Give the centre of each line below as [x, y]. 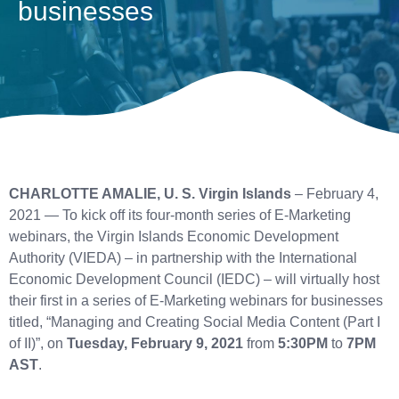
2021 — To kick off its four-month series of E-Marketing [180, 215]
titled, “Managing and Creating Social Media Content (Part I [195, 322]
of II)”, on [38, 343]
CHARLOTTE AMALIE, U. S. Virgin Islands [150, 193]
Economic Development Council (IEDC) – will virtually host [194, 279]
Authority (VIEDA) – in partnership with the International [183, 257]
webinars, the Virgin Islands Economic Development [174, 236]
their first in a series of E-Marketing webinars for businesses [196, 300]
